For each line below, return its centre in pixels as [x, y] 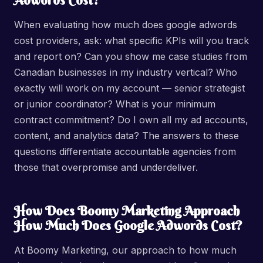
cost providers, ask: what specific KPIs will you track [131, 41]
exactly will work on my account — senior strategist [129, 88]
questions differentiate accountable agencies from [125, 151]
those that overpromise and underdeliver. [106, 167]
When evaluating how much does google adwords [126, 25]
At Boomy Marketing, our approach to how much [125, 250]
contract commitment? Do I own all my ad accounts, [131, 120]
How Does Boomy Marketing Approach [127, 211]
